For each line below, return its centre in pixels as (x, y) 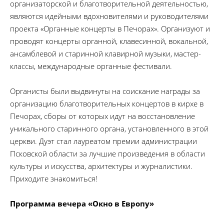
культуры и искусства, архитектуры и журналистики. (101, 166)
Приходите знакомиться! (54, 178)
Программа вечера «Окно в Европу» (82, 203)
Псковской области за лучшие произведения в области (107, 153)
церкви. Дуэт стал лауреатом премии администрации (103, 141)
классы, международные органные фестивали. (91, 66)
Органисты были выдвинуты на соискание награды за (105, 91)
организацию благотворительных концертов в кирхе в (107, 103)
